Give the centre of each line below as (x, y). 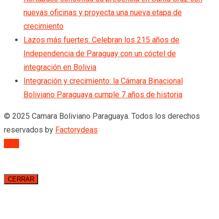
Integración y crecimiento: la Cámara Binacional (103, 81)
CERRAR (21, 179)
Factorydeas (77, 130)
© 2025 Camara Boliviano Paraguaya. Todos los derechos (102, 116)
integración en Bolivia (60, 67)
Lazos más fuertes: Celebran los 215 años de (101, 40)
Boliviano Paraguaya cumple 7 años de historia (103, 95)
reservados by (30, 130)
